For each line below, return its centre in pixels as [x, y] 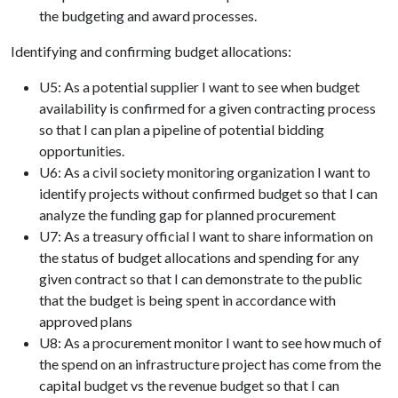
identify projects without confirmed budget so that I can [208, 193]
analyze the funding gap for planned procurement [187, 215]
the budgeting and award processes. [148, 16]
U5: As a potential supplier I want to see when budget [199, 87]
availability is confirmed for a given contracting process [207, 108]
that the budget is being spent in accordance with [187, 300]
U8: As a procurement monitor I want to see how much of [211, 342]
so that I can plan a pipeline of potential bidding [182, 129]
